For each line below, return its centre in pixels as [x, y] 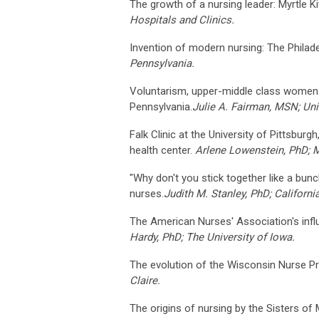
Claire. [145, 280]
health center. [162, 150]
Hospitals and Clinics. [182, 20]
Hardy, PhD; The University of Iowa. [212, 237]
